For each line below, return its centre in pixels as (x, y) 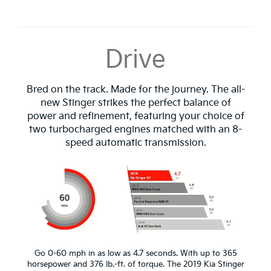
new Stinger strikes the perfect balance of (135, 103)
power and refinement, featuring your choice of (135, 117)
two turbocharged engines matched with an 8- (135, 130)
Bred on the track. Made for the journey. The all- (135, 90)
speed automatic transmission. (135, 143)
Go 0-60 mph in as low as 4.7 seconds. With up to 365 (135, 253)
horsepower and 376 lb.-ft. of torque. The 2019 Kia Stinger (135, 264)
